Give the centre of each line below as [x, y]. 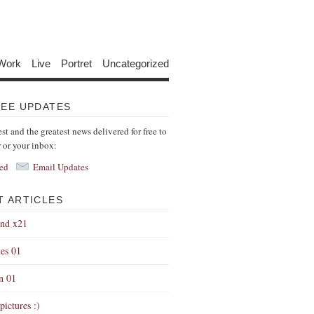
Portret [76, 63]
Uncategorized [136, 63]
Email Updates [61, 167]
